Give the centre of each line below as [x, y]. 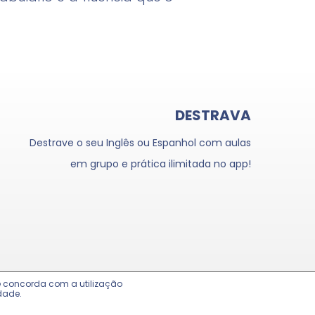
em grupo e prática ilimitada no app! [160, 164]
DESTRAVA [213, 116]
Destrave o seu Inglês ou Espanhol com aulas [140, 143]
